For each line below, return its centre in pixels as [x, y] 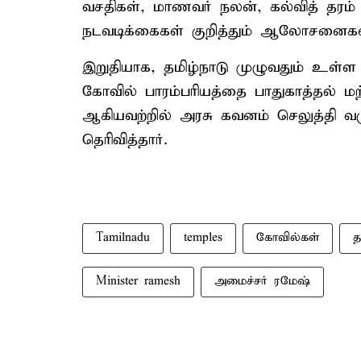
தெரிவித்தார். [125, 140]
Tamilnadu [123, 238]
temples [203, 238]
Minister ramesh [138, 281]
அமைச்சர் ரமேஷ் [262, 281]
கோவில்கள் [288, 238]
